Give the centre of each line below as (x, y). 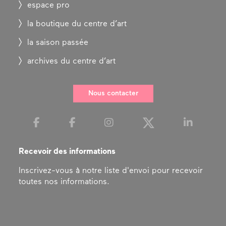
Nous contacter (113, 94)
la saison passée (58, 43)
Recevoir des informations (67, 152)
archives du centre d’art (72, 62)
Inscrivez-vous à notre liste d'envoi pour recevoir (111, 171)
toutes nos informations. (64, 182)
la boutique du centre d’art (77, 24)
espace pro (49, 6)
